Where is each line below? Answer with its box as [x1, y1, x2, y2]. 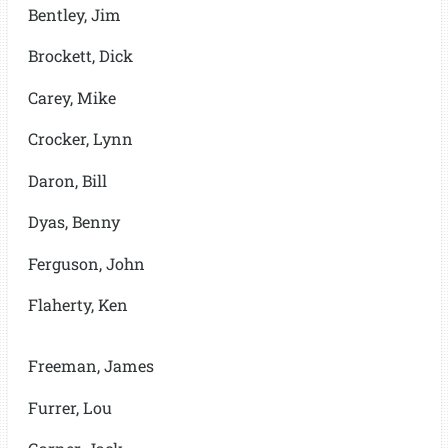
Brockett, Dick [27, 45, 133, 66]
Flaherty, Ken [27, 294, 128, 315]
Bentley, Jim [27, 3, 121, 25]
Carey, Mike [27, 86, 116, 108]
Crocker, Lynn [27, 128, 133, 149]
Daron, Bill [27, 169, 107, 191]
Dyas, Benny [27, 211, 120, 232]
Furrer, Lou [27, 396, 112, 418]
